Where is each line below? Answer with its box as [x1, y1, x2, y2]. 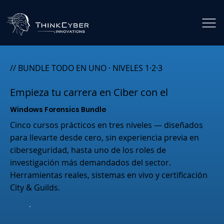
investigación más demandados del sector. [9, 157, 171, 168]
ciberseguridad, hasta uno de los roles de [9, 144, 166, 156]
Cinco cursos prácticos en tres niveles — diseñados [9, 119, 203, 131]
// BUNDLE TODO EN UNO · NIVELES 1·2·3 [10, 62, 164, 74]
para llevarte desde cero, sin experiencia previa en [9, 132, 199, 143]
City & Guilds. [9, 182, 60, 193]
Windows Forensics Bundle [9, 105, 106, 115]
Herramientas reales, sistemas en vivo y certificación [9, 169, 207, 181]
